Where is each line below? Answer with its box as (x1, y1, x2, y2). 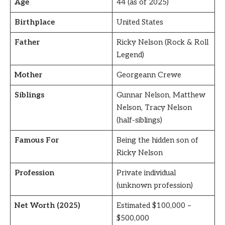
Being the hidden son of (116, 136, 198, 145)
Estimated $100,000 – (116, 201, 191, 210)
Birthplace (14, 18, 55, 27)
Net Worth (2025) (14, 201, 80, 210)
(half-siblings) (116, 116, 162, 125)
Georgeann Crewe (116, 70, 181, 80)
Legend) (116, 50, 144, 60)
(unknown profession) (116, 181, 193, 190)
